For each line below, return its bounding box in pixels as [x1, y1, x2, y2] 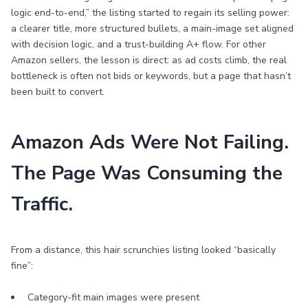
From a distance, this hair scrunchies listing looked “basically [11, 243, 276, 256]
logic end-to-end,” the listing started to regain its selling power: [11, 6, 289, 19]
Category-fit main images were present [27, 291, 199, 304]
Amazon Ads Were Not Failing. [11, 129, 289, 155]
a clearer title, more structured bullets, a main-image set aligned [11, 22, 294, 35]
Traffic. [11, 191, 73, 217]
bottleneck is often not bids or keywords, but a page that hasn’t [11, 69, 291, 82]
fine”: [11, 259, 33, 272]
